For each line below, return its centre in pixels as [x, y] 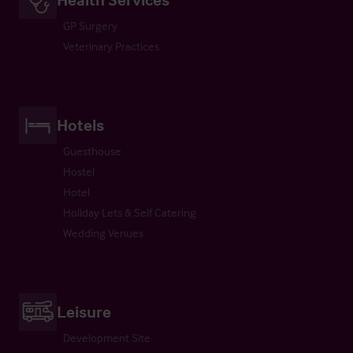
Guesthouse [92, 150]
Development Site [107, 337]
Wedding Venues [103, 232]
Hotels [80, 124]
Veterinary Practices [111, 46]
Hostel [79, 171]
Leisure [84, 311]
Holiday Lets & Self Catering [130, 212]
